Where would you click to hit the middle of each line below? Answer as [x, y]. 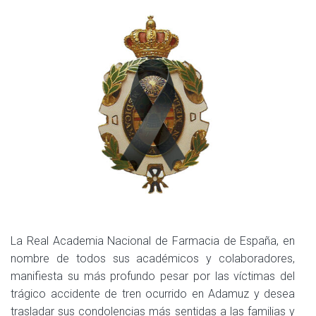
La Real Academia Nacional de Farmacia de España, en [153, 241]
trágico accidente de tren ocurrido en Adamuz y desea [153, 293]
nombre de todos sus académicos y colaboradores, [153, 258]
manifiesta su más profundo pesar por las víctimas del [153, 276]
